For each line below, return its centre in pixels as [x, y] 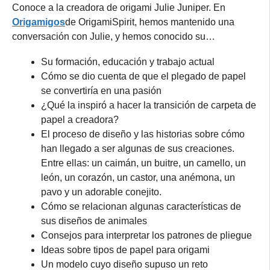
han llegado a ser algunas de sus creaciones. [138, 148]
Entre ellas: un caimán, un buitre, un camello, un [143, 163]
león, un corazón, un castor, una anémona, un [138, 177]
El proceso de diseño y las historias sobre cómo [143, 134]
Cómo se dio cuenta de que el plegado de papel [143, 76]
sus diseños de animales [94, 221]
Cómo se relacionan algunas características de [141, 206]
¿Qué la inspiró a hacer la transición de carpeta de [149, 105]
